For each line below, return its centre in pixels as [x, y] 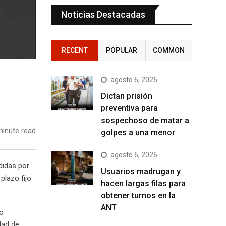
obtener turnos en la [138, 195]
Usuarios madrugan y [141, 171]
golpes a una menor [138, 132]
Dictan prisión [127, 96]
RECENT [74, 50]
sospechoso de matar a [145, 120]
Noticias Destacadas [103, 14]
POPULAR [121, 50]
